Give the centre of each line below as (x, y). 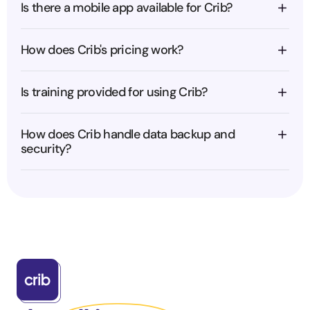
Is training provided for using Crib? (114, 92)
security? (46, 149)
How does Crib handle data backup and (128, 134)
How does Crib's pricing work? (102, 50)
